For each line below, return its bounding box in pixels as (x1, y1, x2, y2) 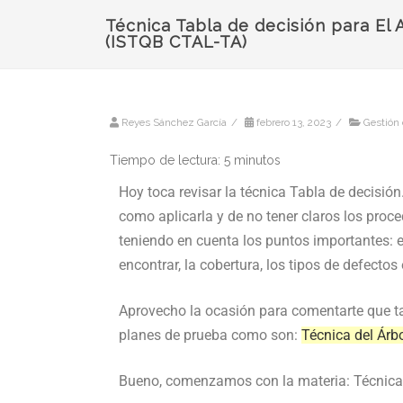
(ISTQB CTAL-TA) (105, 32, 247, 51)
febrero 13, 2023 (256, 116, 331, 129)
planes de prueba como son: (119, 327, 301, 344)
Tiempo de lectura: (110, 153, 220, 167)
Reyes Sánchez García (121, 116, 227, 129)
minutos (234, 153, 281, 167)
